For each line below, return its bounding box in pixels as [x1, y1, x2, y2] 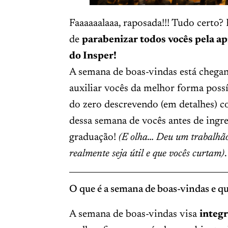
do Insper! [69, 50, 117, 61]
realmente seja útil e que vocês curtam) [69, 148, 224, 159]
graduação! [69, 132, 119, 142]
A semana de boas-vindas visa [69, 209, 199, 219]
